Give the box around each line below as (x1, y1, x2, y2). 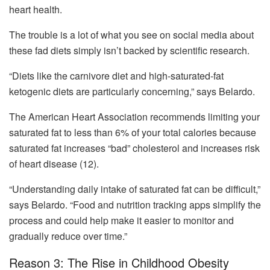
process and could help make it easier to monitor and (9, 213, 234, 227)
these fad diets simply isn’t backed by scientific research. (9, 43, 250, 57)
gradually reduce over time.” (9, 228, 130, 243)
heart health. (9, 2, 62, 16)
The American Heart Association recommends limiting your (9, 109, 260, 124)
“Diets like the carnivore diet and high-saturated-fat (9, 68, 224, 83)
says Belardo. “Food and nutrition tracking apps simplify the (9, 197, 261, 212)
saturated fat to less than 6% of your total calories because (9, 125, 256, 139)
